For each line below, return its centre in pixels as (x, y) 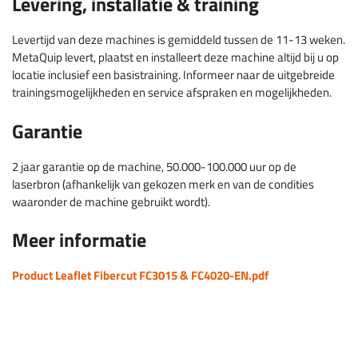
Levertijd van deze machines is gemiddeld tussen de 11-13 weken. (179, 40)
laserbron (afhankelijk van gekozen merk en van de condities (163, 184)
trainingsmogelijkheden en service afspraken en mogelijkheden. (172, 93)
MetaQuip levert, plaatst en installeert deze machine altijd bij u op (175, 58)
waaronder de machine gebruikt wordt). (111, 201)
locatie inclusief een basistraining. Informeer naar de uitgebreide (173, 75)
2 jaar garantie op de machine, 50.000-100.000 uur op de (154, 166)
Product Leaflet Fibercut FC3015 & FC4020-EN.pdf (140, 276)
